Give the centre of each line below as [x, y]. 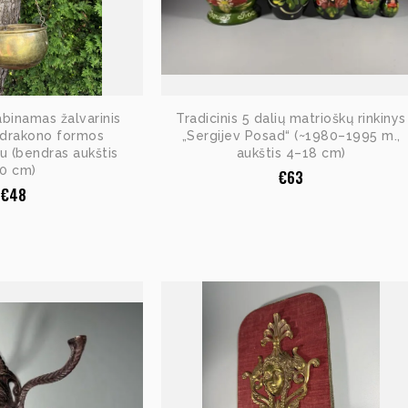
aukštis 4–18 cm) [291, 153]
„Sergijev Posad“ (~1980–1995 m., [291, 136]
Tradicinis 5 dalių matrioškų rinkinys [291, 119]
